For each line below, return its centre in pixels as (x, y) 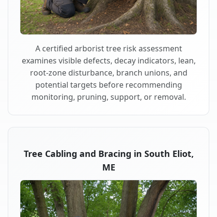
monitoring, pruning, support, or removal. (108, 97)
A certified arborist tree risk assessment (108, 48)
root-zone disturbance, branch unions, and (108, 72)
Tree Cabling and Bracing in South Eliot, (108, 153)
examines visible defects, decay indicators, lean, (108, 60)
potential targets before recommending (108, 85)
